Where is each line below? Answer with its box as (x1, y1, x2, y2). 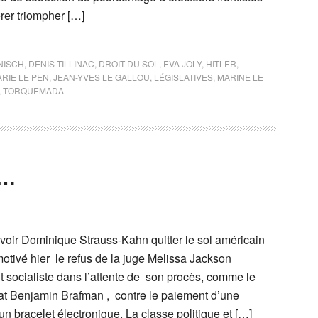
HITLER (206, 57, 236, 70)
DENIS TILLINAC (28, 57, 94, 70)
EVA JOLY (163, 57, 202, 70)
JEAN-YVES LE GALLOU (53, 71, 150, 83)
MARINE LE (217, 71, 263, 83)
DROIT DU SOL (99, 57, 159, 70)
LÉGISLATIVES (154, 71, 213, 83)
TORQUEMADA (3, 84, 64, 97)
